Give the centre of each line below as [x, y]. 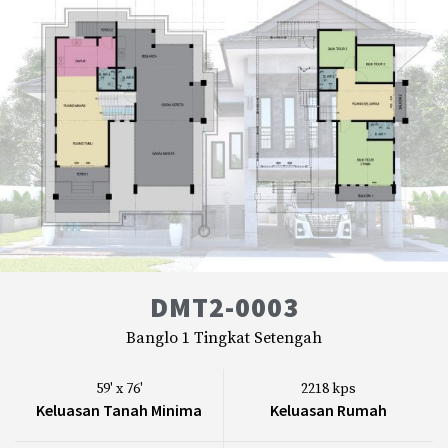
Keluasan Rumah [328, 410]
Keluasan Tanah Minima [119, 410]
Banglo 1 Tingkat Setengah [224, 338]
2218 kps [328, 389]
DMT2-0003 [224, 307]
